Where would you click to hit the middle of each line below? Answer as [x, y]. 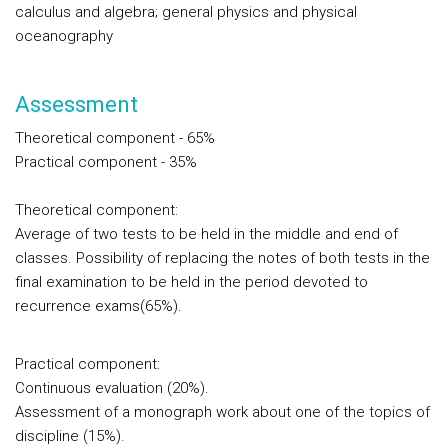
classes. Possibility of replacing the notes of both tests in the [222, 258]
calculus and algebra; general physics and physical [186, 12]
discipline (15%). [70, 436]
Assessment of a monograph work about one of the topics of [222, 412]
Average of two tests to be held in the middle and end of [206, 234]
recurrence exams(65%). [98, 306]
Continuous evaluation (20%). [112, 388]
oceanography [64, 36]
